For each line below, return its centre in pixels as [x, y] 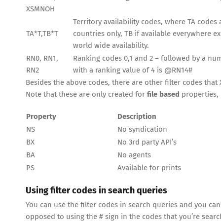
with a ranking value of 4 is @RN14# [133, 70]
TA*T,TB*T [42, 34]
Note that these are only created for [86, 94]
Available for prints [149, 168]
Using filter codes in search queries [96, 191]
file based [163, 94]
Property [41, 117]
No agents [134, 155]
